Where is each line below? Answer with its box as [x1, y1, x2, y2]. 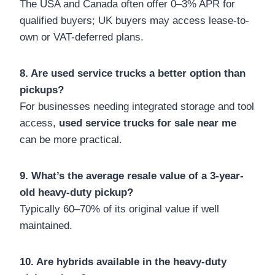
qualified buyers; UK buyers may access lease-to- [20, 14, 249, 26]
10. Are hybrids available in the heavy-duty [20, 255, 227, 268]
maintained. [20, 219, 72, 231]
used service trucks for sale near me [59, 117, 236, 129]
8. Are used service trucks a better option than [20, 67, 246, 79]
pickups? [20, 83, 64, 96]
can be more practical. [20, 133, 122, 145]
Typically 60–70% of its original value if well [20, 203, 219, 215]
